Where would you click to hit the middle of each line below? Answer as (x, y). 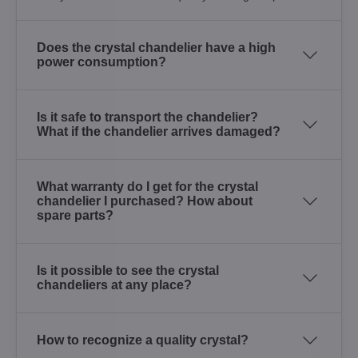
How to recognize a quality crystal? (143, 340)
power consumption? (101, 62)
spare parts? (75, 215)
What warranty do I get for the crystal (147, 186)
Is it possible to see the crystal (128, 270)
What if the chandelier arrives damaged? (159, 131)
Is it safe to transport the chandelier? (147, 117)
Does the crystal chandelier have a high (156, 47)
